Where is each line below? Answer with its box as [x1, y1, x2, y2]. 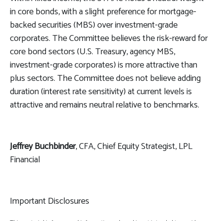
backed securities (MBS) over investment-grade [10, 17, 178, 33]
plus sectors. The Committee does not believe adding [10, 71, 201, 86]
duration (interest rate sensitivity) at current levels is [10, 84, 192, 99]
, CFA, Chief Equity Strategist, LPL [75, 139, 192, 154]
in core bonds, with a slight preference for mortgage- [10, 4, 196, 19]
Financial [10, 152, 40, 167]
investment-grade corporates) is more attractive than [10, 57, 197, 73]
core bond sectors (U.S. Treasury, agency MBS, [10, 44, 175, 59]
